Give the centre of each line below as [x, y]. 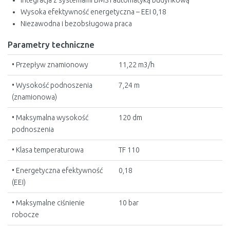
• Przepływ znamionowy [50, 65]
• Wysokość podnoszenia [52, 85]
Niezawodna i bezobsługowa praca [76, 24]
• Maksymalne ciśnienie [48, 203]
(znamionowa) [34, 97]
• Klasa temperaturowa [48, 150]
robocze [25, 215]
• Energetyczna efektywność [57, 170]
